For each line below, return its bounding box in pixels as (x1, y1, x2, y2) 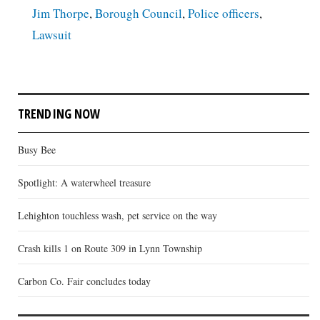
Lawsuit (32, 26, 71, 43)
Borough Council (95, 4, 182, 21)
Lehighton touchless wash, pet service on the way (18, 208, 217, 222)
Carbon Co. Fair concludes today (18, 274, 151, 288)
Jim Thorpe (32, 4, 89, 21)
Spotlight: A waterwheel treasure (18, 175, 151, 189)
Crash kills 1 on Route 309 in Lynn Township (18, 241, 202, 255)
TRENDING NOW (18, 104, 101, 122)
